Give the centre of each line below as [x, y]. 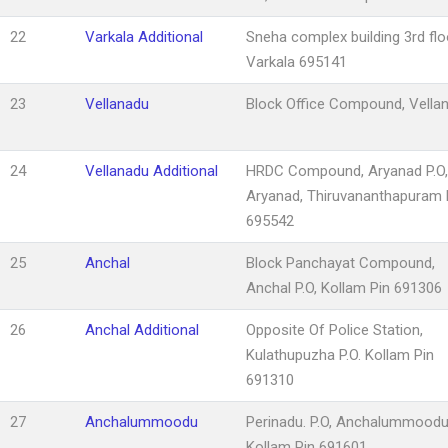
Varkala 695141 [296, 61]
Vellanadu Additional [151, 170]
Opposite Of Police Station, [334, 329]
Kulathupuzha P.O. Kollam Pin [340, 354]
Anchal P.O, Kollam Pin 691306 [344, 287]
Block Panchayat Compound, [340, 262]
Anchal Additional [142, 329]
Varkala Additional [144, 36]
